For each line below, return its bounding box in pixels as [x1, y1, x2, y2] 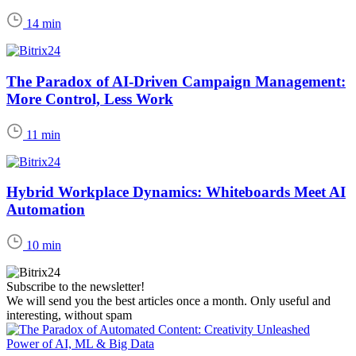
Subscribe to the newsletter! [6, 279, 145, 293]
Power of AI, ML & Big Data [6, 336, 154, 350]
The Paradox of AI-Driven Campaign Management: [6, 72, 346, 90]
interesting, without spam [6, 308, 132, 322]
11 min [26, 127, 60, 141]
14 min [26, 17, 61, 31]
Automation [6, 201, 85, 219]
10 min [26, 238, 61, 252]
